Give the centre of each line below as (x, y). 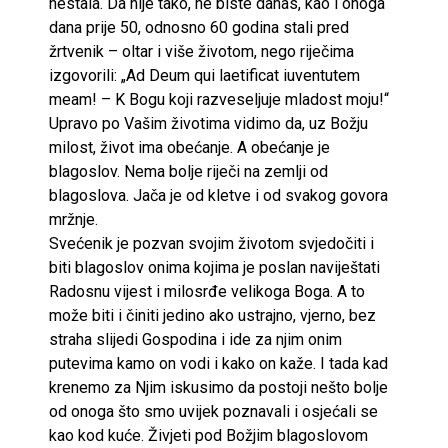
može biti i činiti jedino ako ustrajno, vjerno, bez (212, 315)
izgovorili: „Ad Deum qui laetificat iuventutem (204, 75)
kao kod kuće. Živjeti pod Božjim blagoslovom (208, 435)
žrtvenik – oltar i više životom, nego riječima (201, 51)
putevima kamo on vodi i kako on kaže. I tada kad (218, 363)
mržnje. (73, 219)
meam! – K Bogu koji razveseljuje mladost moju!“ (219, 99)
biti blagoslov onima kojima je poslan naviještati (214, 267)
